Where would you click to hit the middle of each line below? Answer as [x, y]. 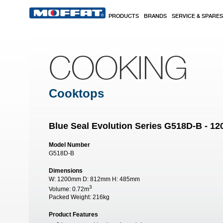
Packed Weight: [71, 197]
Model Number [69, 145]
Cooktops [76, 93]
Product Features [73, 215]
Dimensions [66, 171]
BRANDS [155, 16]
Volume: [60, 189]
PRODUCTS [124, 16]
